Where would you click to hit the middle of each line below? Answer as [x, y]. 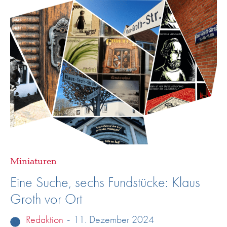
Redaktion [45, 219]
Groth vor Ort [46, 199]
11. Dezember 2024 [114, 219]
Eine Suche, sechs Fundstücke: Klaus [105, 182]
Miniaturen [33, 161]
